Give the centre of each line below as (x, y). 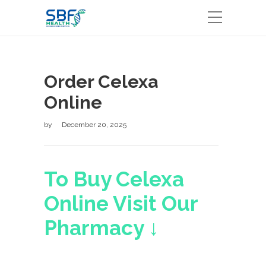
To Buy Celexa (114, 179)
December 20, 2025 (94, 125)
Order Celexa (101, 82)
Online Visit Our (121, 203)
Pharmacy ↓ (102, 228)
